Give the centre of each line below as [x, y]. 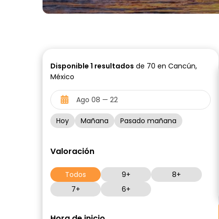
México [62, 77]
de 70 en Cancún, [165, 66]
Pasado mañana [148, 121]
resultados [113, 66]
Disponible [70, 66]
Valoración [72, 151]
